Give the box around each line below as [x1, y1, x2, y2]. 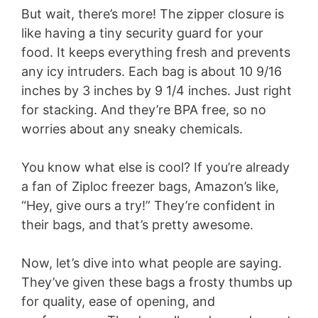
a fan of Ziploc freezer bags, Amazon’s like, [21, 179, 279, 194]
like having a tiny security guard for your [21, 26, 263, 41]
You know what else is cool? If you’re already [21, 160, 290, 175]
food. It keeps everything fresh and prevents [21, 45, 290, 60]
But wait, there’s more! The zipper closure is [21, 6, 284, 22]
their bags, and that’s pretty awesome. [21, 217, 253, 233]
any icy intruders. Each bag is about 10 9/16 [21, 64, 282, 79]
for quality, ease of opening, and [21, 294, 215, 309]
